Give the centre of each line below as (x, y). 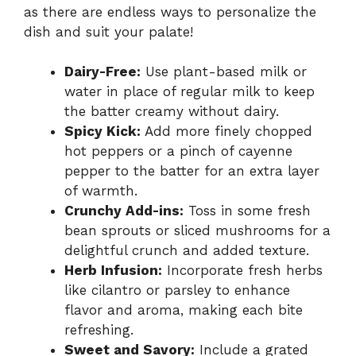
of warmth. (101, 191)
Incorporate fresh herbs (242, 271)
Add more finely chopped (226, 132)
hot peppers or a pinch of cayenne (178, 151)
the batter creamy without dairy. (172, 112)
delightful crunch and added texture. (187, 251)
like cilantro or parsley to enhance (177, 290)
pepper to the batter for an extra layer (192, 171)
